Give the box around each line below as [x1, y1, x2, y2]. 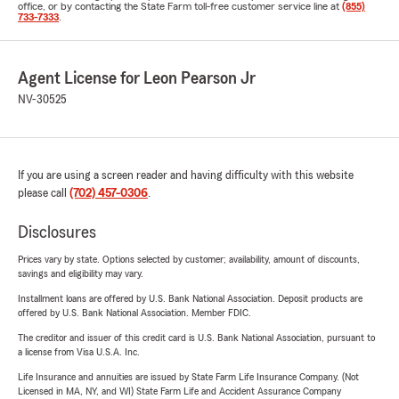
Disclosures [18, 224, 96, 241]
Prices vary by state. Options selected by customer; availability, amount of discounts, [18, 254, 360, 265]
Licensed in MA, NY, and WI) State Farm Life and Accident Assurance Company [18, 386, 341, 396]
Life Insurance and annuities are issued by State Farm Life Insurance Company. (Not [18, 371, 359, 382]
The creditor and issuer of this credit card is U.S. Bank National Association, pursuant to [18, 332, 375, 343]
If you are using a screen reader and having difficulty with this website [18, 169, 354, 182]
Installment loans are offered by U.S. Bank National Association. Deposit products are [18, 293, 362, 304]
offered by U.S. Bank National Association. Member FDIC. [18, 307, 251, 318]
